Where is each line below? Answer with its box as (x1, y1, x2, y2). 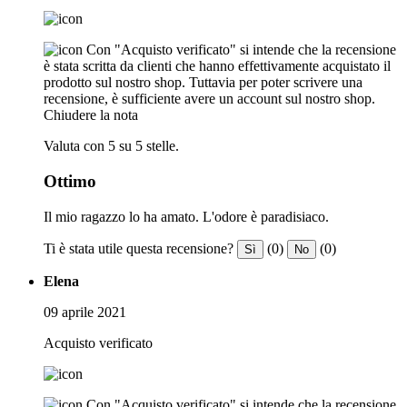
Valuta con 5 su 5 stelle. (44, 138, 179, 154)
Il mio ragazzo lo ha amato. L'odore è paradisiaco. (44, 208, 329, 224)
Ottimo (44, 171, 96, 191)
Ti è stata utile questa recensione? (44, 240, 233, 256)
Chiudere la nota (44, 107, 138, 124)
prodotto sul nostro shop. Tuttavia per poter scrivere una (44, 74, 362, 91)
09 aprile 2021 (44, 303, 126, 320)
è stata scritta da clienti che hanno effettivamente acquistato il (44, 58, 391, 74)
